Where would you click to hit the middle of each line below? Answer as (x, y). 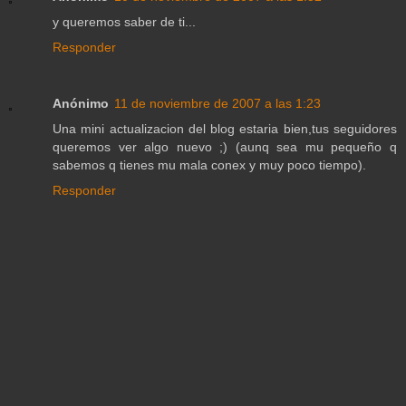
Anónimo (81, 104)
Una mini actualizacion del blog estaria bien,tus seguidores (225, 129)
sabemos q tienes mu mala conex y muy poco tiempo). (209, 165)
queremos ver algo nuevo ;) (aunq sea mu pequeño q (225, 147)
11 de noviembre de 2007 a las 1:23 (217, 104)
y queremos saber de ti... (124, 22)
